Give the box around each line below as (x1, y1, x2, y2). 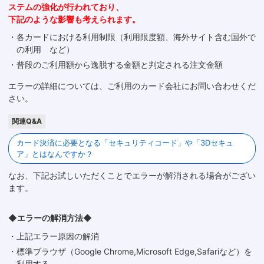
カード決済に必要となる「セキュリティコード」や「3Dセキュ (16, 137, 233, 147)
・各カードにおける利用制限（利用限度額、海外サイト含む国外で (8, 31, 256, 42)
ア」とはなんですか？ (16, 148, 93, 159)
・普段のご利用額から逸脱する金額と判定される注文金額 (8, 59, 223, 70)
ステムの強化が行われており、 (8, 1, 124, 12)
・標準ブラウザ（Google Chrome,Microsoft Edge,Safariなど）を (8, 246, 252, 256)
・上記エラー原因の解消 (8, 230, 99, 241)
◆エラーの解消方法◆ (8, 212, 92, 223)
